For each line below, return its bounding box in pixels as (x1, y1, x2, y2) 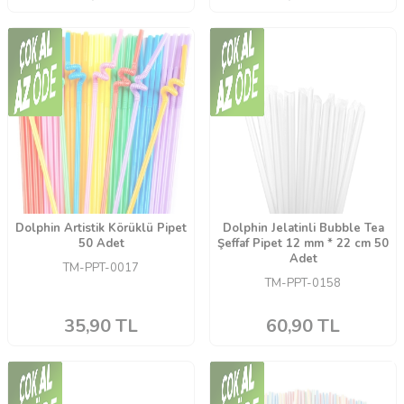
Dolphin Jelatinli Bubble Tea (222, 220, 384, 237)
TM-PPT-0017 (63, 260, 139, 277)
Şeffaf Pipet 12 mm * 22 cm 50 (217, 235, 389, 252)
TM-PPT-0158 (265, 275, 341, 292)
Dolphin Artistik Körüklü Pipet (15, 220, 187, 237)
